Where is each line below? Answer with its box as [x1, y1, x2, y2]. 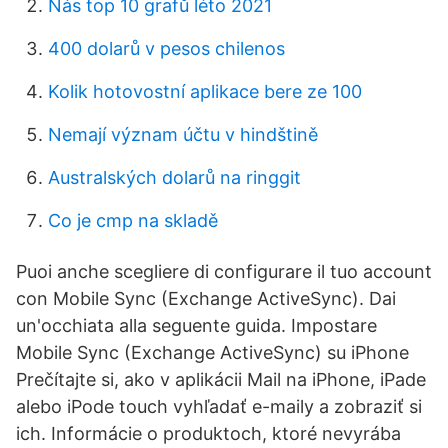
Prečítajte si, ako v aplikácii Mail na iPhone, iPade [16, 369, 426, 390]
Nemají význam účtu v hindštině [48, 124, 318, 145]
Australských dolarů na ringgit [48, 167, 301, 188]
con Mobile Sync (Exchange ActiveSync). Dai [16, 288, 396, 309]
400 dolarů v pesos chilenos [48, 38, 285, 59]
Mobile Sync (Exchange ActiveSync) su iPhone [16, 342, 409, 363]
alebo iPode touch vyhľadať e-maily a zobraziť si [16, 396, 422, 417]
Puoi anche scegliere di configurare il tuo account [16, 261, 432, 282]
